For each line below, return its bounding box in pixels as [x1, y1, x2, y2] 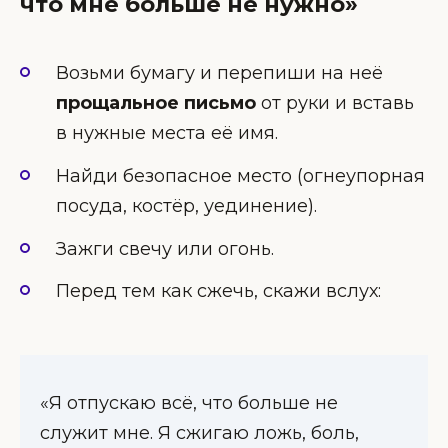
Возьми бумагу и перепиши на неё [56, 62, 383, 85]
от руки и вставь [256, 92, 414, 115]
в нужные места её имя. [56, 122, 278, 145]
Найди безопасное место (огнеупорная [56, 165, 425, 188]
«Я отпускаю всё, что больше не [40, 392, 338, 415]
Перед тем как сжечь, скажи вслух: [56, 280, 381, 303]
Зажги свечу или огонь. [56, 237, 274, 260]
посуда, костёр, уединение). [56, 195, 317, 218]
